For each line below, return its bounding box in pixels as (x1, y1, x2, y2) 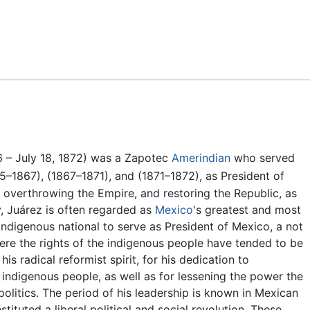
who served (230, 151, 295, 165)
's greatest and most (193, 202, 301, 217)
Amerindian (172, 151, 230, 165)
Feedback (19, 15, 70, 28)
